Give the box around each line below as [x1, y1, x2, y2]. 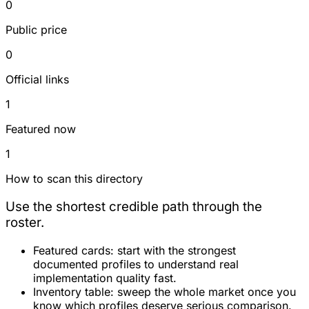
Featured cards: [33, 243, 114, 257]
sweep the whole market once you [114, 284, 296, 299]
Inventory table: [33, 284, 114, 299]
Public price [6, 23, 67, 37]
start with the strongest [114, 243, 236, 257]
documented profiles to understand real [33, 257, 239, 271]
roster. [6, 214, 44, 230]
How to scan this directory [6, 172, 143, 186]
